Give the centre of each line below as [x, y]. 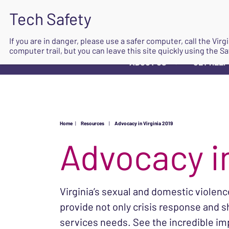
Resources [93, 123]
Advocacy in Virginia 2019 [144, 123]
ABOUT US [148, 62]
